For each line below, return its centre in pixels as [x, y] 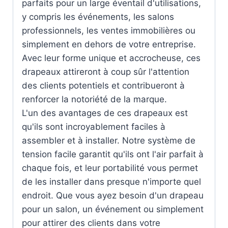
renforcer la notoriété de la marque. [94, 99]
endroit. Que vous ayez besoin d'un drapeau [113, 196]
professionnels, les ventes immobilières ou [109, 31]
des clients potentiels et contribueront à [103, 86]
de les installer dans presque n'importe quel [111, 182]
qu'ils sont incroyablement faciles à [94, 127]
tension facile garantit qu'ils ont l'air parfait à [113, 154]
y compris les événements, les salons [98, 17]
